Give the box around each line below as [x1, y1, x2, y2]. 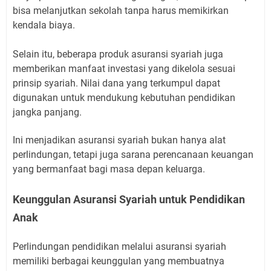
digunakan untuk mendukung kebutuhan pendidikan [13, 91, 235, 103]
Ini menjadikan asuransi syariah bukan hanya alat [13, 134, 226, 146]
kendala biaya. [13, 19, 77, 31]
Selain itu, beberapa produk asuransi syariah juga [13, 48, 223, 60]
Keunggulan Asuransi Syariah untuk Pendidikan [13, 192, 245, 206]
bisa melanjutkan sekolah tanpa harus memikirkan [13, 4, 229, 16]
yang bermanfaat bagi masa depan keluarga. [13, 163, 207, 175]
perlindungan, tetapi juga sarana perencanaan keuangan [13, 148, 253, 160]
